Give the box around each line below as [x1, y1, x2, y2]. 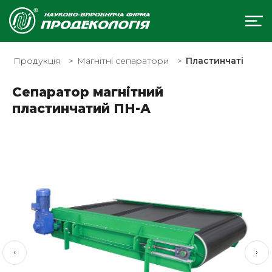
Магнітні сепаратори [77, 55, 169, 66]
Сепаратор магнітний [12, 84, 163, 100]
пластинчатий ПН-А [12, 101, 151, 116]
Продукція [13, 55, 60, 66]
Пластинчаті [186, 55, 243, 66]
